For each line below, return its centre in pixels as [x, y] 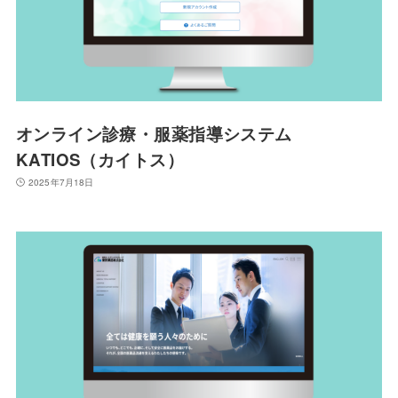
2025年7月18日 [61, 182]
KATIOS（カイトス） [100, 159]
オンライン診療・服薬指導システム [154, 133]
